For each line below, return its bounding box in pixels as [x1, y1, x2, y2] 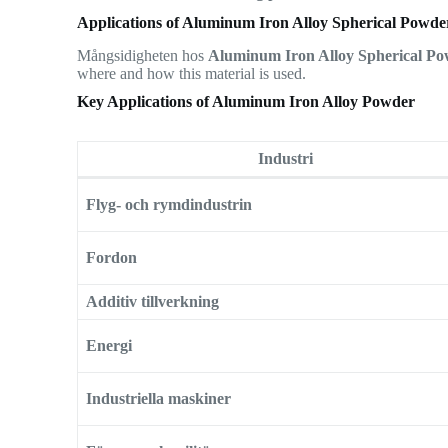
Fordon [86, 248, 138, 266]
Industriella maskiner [86, 389, 232, 407]
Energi [86, 336, 133, 354]
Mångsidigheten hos [77, 46, 209, 64]
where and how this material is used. [77, 64, 307, 82]
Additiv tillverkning [86, 292, 220, 310]
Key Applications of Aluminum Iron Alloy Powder [77, 92, 416, 110]
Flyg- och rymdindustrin [86, 195, 253, 213]
